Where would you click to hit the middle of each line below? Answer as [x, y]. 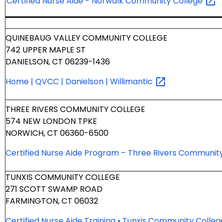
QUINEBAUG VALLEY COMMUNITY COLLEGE [86, 38]
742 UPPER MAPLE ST [46, 50]
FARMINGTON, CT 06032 [52, 201]
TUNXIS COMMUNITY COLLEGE [63, 177]
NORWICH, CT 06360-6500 [57, 133]
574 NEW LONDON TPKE [51, 121]
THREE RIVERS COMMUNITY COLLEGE [75, 110]
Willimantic [132, 82]
